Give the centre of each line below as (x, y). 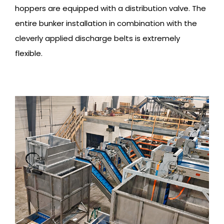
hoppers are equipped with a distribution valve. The (110, 8)
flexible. (29, 53)
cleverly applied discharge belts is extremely (97, 38)
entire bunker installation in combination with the (106, 23)
